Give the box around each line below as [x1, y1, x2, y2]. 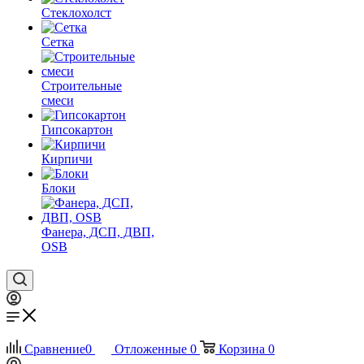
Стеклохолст [41, 6, 111, 19]
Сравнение [24, 342, 85, 356]
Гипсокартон [41, 123, 113, 136]
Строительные [41, 79, 122, 93]
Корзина [219, 342, 265, 356]
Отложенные [115, 342, 187, 356]
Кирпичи [41, 152, 93, 166]
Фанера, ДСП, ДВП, [41, 225, 154, 239]
